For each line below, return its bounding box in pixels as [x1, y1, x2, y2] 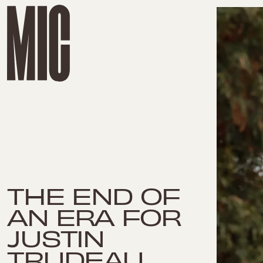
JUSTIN [7, 222, 104, 252]
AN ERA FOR [7, 201, 181, 231]
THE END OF [7, 180, 180, 210]
